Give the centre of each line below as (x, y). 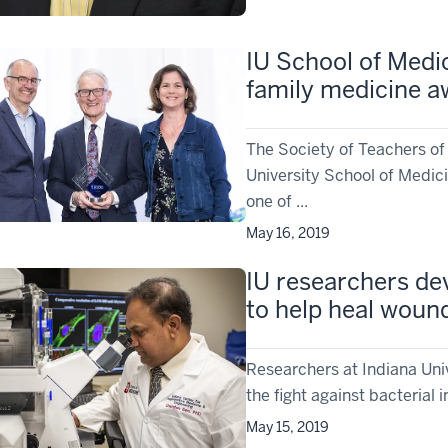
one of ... (277, 202)
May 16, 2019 (288, 233)
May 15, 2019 (288, 427)
